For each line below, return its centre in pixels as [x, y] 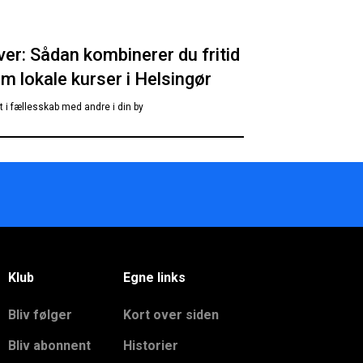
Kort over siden [171, 315]
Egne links [154, 278]
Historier [150, 346]
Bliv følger [41, 315]
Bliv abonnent [50, 346]
